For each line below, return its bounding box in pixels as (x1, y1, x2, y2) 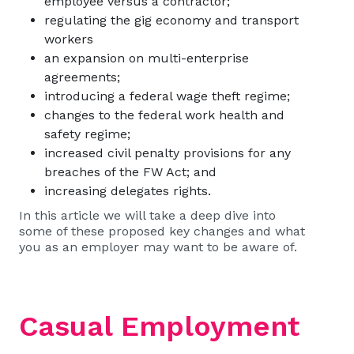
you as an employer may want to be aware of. (19, 239, 297, 254)
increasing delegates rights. (44, 183, 219, 198)
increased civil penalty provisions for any (44, 145, 291, 160)
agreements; (44, 70, 120, 85)
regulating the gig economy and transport (44, 13, 299, 28)
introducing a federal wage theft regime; (44, 88, 290, 104)
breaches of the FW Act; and (44, 164, 217, 179)
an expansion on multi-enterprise (44, 51, 249, 66)
